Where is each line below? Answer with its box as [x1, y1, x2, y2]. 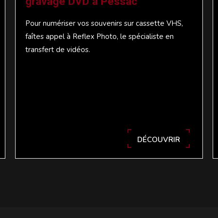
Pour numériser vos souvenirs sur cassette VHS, [25, 18, 183, 28]
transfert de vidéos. [25, 44, 90, 54]
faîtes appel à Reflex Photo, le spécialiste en [25, 31, 174, 41]
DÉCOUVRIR [137, 134, 181, 145]
